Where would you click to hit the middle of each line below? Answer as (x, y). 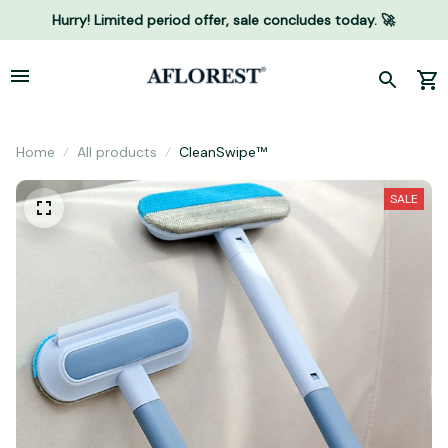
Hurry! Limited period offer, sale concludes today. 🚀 (224, 19)
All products (117, 152)
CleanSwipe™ (223, 152)
